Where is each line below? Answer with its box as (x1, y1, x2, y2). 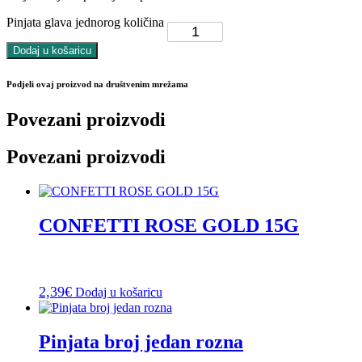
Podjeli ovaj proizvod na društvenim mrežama (6, 78, 188, 89)
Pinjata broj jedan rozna (39, 331, 243, 353)
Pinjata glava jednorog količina (6, 15, 164, 29)
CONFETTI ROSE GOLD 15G (39, 215, 299, 237)
